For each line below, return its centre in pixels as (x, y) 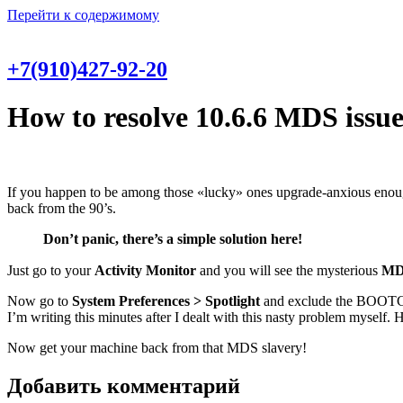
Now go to (40, 300)
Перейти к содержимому (83, 15)
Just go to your (51, 270)
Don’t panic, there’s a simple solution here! (173, 238)
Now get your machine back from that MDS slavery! (157, 347)
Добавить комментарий (124, 385)
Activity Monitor (145, 270)
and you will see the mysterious (289, 270)
